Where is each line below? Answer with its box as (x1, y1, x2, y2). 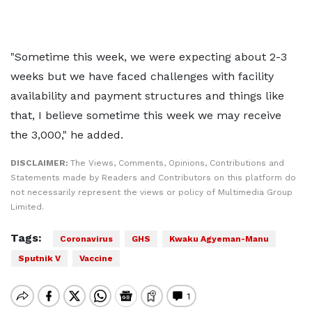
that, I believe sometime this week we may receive (10, 109, 281, 122)
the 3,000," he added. (10, 128, 123, 141)
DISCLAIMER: (10, 158, 70, 168)
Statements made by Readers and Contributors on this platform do (10, 173, 296, 182)
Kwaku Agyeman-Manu (169, 234, 269, 244)
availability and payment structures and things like (10, 89, 284, 102)
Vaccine (79, 253, 113, 263)
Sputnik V (18, 253, 61, 263)
